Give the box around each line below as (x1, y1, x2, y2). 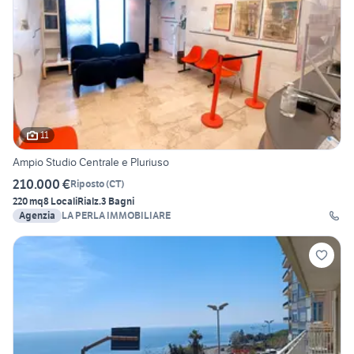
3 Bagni (101, 194, 134, 207)
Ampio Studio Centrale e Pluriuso (13, 154, 169, 169)
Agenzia (19, 209, 55, 221)
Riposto (70, 178, 104, 190)
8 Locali (43, 194, 77, 207)
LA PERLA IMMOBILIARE (62, 209, 171, 221)
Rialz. (77, 194, 101, 207)
